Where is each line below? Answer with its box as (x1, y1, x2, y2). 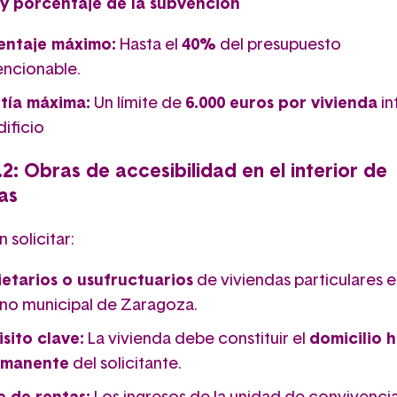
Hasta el (116, 36, 182, 53)
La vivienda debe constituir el (84, 331, 309, 347)
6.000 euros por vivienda (185, 95, 378, 112)
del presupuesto (216, 36, 341, 53)
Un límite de (90, 95, 185, 112)
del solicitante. (69, 355, 182, 372)
